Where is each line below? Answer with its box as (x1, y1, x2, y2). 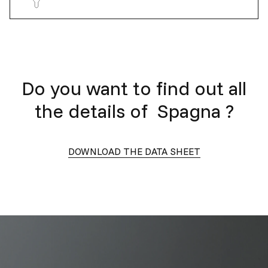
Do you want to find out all (22, 75, 246, 100)
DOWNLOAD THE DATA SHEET (68, 145, 200, 157)
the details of (34, 98, 153, 123)
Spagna (157, 98, 221, 123)
